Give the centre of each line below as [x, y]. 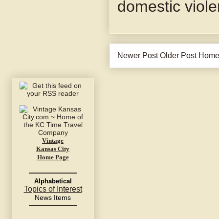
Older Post [178, 56]
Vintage [53, 141]
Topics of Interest [53, 189]
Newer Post [138, 56]
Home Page [53, 157]
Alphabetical [53, 181]
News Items [53, 198]
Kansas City [53, 149]
